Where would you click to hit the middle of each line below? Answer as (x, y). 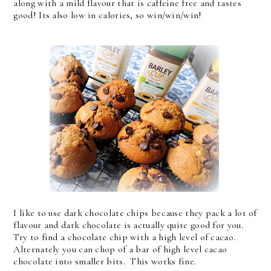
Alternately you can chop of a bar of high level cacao (120, 250)
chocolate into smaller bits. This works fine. (105, 262)
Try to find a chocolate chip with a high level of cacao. (126, 237)
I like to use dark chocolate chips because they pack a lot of (135, 213)
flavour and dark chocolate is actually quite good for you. (130, 225)
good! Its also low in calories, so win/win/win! (109, 15)
